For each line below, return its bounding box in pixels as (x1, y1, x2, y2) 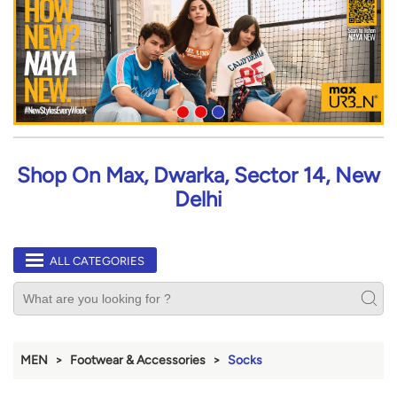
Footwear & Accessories (70, 353, 206, 369)
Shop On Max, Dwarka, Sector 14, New (17, 162, 380, 189)
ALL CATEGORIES (50, 254, 144, 269)
